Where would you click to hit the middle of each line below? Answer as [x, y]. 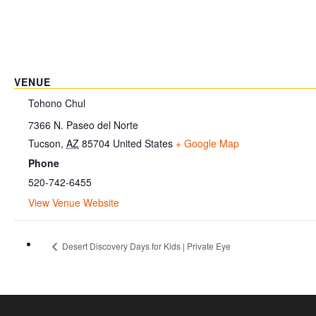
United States [143, 143]
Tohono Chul [57, 103]
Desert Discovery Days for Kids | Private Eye [145, 245]
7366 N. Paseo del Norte [83, 124]
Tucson [44, 143]
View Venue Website [74, 203]
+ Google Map [207, 143]
